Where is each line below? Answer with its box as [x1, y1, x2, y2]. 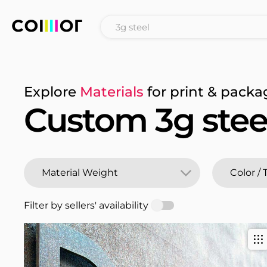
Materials [80, 83, 144, 100]
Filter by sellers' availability [24, 200, 148, 211]
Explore [24, 83, 80, 100]
